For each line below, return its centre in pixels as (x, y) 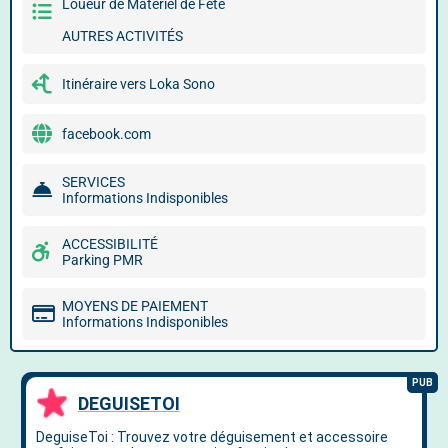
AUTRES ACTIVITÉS (122, 36)
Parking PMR (102, 260)
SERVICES (93, 182)
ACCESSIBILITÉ (110, 244)
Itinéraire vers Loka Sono (138, 84)
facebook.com (106, 134)
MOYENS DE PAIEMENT (135, 306)
